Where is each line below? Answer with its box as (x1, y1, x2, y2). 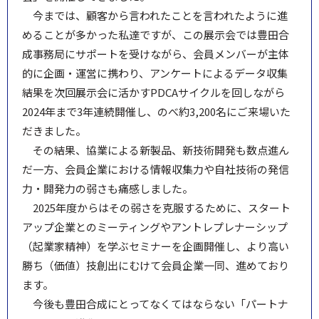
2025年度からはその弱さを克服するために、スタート (33, 199, 291, 215)
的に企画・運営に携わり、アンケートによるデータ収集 (22, 65, 288, 80)
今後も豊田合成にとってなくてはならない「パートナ (33, 296, 288, 311)
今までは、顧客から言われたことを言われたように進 (33, 7, 288, 23)
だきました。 (22, 122, 86, 138)
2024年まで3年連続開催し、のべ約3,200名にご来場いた (22, 103, 291, 119)
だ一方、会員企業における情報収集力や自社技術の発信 (22, 161, 289, 177)
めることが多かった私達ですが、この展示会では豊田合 (22, 26, 289, 42)
